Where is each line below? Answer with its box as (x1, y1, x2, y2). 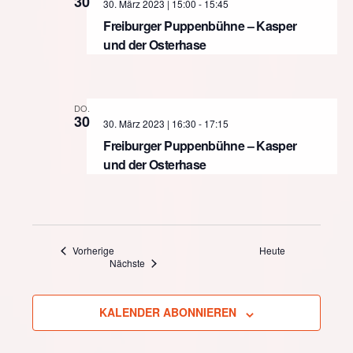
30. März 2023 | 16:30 (103, 117, 197, 131)
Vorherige (72, 243, 115, 258)
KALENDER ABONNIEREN (99, 304, 236, 321)
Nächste (110, 256, 146, 270)
